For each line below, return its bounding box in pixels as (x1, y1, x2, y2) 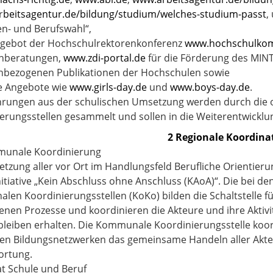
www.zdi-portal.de (63, 51, 146, 65)
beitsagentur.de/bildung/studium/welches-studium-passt (3, 7, 266, 21)
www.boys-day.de (170, 80, 250, 94)
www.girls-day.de (69, 80, 147, 94)
